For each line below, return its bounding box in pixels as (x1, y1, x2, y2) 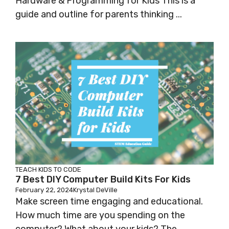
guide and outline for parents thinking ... (15, 9, 182, 20)
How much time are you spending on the (15, 210, 185, 221)
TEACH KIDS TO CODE (15, 166, 81, 174)
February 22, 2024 (15, 186, 73, 194)
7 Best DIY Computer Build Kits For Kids (15, 174, 191, 186)
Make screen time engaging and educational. (15, 196, 203, 208)
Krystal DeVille (73, 186, 118, 194)
